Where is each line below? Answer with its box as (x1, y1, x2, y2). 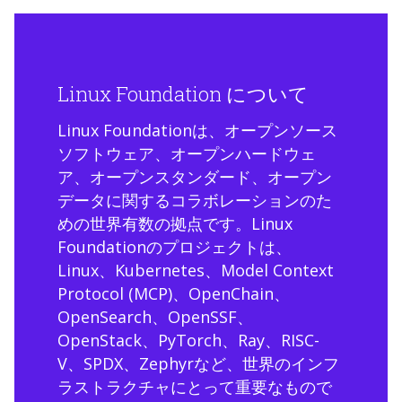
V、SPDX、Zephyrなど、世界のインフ (57, 353, 339, 375)
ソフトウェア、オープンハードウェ (57, 143, 316, 165)
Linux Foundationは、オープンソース (57, 119, 337, 142)
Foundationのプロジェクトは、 (57, 236, 292, 258)
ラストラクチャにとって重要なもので (57, 376, 332, 398)
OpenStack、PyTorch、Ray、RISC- (57, 329, 319, 352)
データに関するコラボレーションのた (57, 189, 332, 212)
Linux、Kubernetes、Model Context (57, 259, 334, 282)
